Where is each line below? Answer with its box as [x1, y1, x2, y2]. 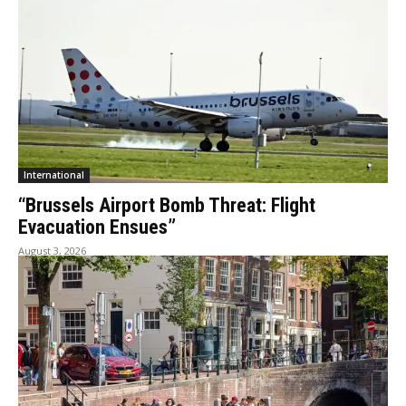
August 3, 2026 [18, 243, 86, 257]
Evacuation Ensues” [18, 215, 176, 238]
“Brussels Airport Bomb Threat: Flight [18, 193, 315, 217]
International [24, 168, 84, 181]
